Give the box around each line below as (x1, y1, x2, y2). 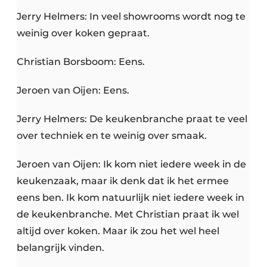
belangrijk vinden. (17, 242, 104, 254)
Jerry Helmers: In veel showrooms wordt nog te (17, 11, 246, 23)
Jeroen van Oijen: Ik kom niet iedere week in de (17, 159, 246, 170)
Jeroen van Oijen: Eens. (17, 85, 129, 97)
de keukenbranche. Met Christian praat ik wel (17, 209, 239, 221)
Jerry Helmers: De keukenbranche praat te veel (17, 113, 247, 125)
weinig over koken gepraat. (17, 27, 150, 39)
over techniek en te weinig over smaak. (17, 130, 207, 142)
